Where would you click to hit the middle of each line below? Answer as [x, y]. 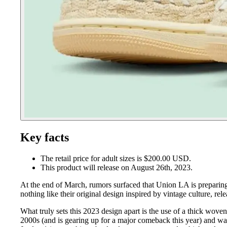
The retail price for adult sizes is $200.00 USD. [116, 159]
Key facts [45, 137]
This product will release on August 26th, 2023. [117, 168]
